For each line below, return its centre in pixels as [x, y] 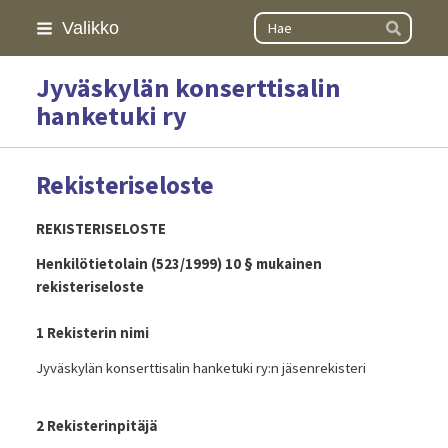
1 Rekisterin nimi [92, 332]
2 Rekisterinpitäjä [96, 425]
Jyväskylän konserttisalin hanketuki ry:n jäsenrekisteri [200, 367]
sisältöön [38, 67]
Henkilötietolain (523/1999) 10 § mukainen [178, 263]
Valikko [90, 27]
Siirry [25, 21]
